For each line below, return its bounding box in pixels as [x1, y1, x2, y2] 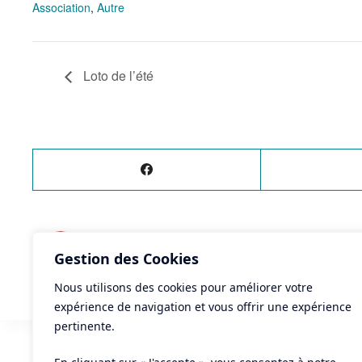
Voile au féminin [109, 263, 200, 279]
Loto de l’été [80, 65, 154, 85]
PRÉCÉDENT [169, 242, 229, 257]
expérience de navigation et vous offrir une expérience [54, 299, 351, 314]
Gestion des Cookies [54, 249, 199, 268]
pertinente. [54, 318, 115, 334]
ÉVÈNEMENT [109, 242, 169, 257]
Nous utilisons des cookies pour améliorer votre [54, 280, 313, 295]
